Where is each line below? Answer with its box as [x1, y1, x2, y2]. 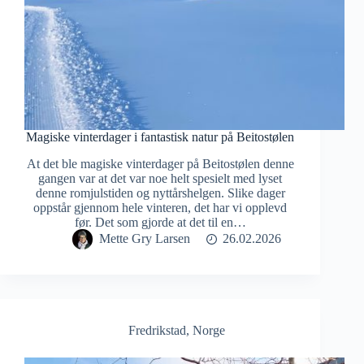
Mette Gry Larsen [98, 232, 190, 246]
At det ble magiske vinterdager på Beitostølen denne [26, 157, 294, 171]
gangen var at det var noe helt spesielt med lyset [38, 171, 283, 186]
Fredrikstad [128, 323, 186, 338]
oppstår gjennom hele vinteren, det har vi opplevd [33, 201, 288, 215]
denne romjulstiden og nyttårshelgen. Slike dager [35, 186, 285, 201]
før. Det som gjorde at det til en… [74, 215, 246, 230]
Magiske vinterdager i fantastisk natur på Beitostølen [26, 130, 295, 145]
